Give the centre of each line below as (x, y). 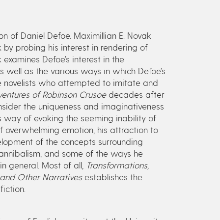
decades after (135, 94)
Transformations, (117, 165)
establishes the (112, 177)
